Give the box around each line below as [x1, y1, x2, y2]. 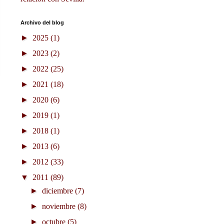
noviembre [42, 202, 78, 211]
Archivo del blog [20, 19, 64, 26]
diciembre [42, 186, 75, 195]
